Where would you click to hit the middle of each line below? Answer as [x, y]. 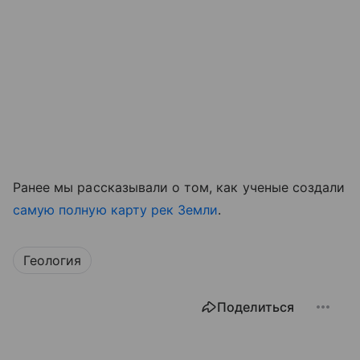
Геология [52, 260]
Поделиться [256, 307]
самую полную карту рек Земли [116, 209]
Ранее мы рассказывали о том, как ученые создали [179, 187]
